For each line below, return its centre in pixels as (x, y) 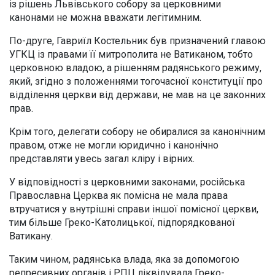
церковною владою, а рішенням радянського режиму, (135, 68)
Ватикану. (31, 236)
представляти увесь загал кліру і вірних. (102, 158)
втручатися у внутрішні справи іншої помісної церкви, (134, 209)
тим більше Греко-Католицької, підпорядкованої (122, 222)
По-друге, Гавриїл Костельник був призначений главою (137, 41)
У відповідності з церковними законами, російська (127, 182)
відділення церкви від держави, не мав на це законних (137, 95)
